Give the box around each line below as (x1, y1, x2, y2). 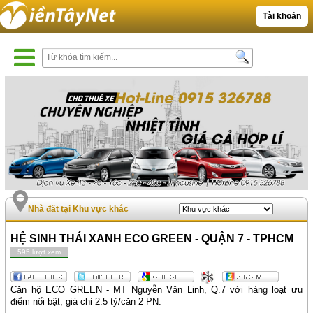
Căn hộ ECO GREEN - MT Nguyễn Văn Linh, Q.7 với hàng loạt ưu (10, 284, 303, 296)
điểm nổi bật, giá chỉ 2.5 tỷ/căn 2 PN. (10, 296, 162, 307)
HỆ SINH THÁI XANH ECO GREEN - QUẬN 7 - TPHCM (10, 233, 294, 245)
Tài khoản (262, 11, 301, 21)
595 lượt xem (17, 248, 61, 256)
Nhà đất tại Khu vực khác (28, 204, 129, 214)
